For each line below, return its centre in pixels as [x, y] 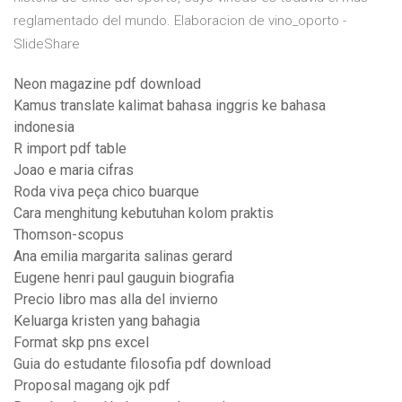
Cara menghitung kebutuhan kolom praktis [144, 214]
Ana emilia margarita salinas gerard [123, 257]
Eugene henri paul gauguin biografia [124, 278]
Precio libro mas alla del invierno [116, 300]
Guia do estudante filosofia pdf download [142, 364]
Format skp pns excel [81, 343]
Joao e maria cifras [74, 170]
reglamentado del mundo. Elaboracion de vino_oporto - [180, 21]
